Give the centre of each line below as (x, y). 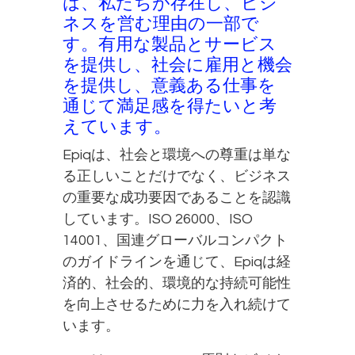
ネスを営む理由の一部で (161, 24)
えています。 (117, 127)
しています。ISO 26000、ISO (158, 219)
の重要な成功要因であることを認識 (177, 197)
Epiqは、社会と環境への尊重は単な (177, 155)
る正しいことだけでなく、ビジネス (177, 176)
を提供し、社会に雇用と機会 (177, 65)
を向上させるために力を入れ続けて (177, 304)
